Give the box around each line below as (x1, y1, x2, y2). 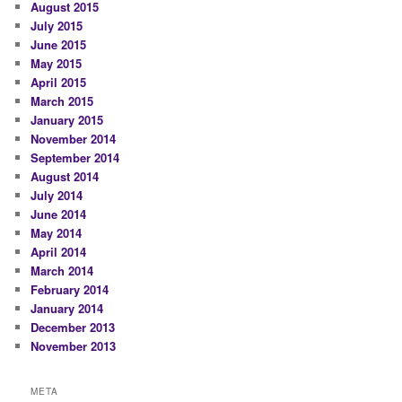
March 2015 (31, 92, 94, 110)
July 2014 (31, 187, 83, 205)
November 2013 (31, 337, 117, 355)
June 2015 (31, 36, 87, 54)
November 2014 (31, 130, 117, 148)
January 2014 (31, 300, 104, 318)
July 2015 (31, 17, 83, 35)
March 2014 (31, 262, 94, 280)
